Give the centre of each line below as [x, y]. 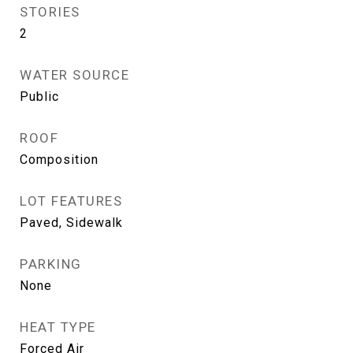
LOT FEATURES [71, 201]
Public [39, 97]
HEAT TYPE [58, 327]
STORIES [50, 12]
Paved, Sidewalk [71, 223]
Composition [59, 160]
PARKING [51, 264]
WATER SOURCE [74, 75]
